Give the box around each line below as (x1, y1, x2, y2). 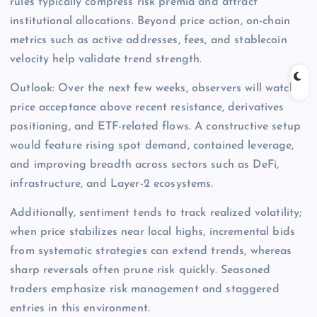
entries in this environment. (10, 303, 151, 314)
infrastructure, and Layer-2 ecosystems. (10, 178, 214, 190)
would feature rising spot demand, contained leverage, (10, 139, 294, 151)
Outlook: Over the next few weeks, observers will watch (10, 82, 296, 94)
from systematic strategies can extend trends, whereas (10, 246, 292, 257)
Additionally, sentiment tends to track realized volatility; (10, 207, 302, 219)
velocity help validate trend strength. (10, 53, 202, 65)
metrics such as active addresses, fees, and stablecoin (10, 34, 287, 46)
